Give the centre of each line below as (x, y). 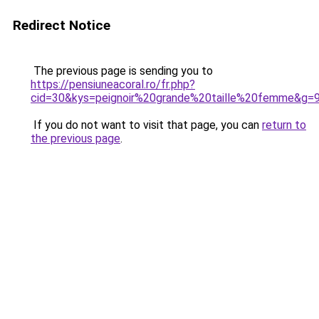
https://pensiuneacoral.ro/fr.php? (113, 84)
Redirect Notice (62, 25)
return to (284, 125)
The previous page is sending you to (122, 71)
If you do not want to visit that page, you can (146, 125)
